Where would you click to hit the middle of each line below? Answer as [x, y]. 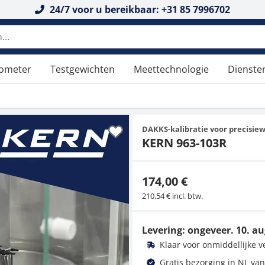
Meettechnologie [171, 69]
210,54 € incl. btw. [172, 196]
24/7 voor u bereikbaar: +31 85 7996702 [138, 9]
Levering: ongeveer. [189, 230]
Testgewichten [83, 69]
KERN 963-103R [184, 143]
